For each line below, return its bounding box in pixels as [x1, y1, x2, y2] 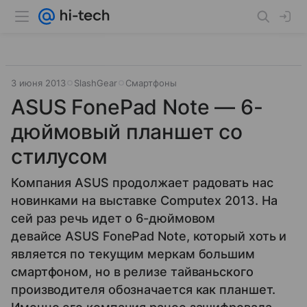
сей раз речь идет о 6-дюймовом [11, 211, 216, 225]
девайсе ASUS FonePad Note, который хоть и [11, 229, 287, 243]
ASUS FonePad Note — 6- [11, 95, 263, 119]
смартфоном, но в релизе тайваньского [11, 265, 254, 279]
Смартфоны [125, 77, 177, 88]
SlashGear [74, 77, 117, 88]
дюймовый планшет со [11, 119, 243, 144]
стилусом [11, 144, 108, 169]
